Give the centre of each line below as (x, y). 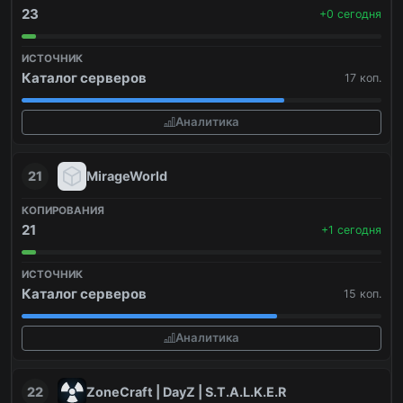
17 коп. (363, 77)
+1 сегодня (351, 229)
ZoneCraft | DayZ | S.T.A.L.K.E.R (186, 391)
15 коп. (363, 293)
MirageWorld (127, 175)
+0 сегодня (350, 13)
